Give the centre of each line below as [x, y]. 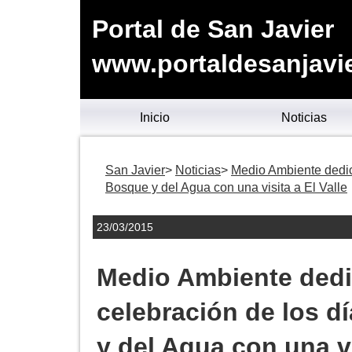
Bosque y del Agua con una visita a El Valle [226, 187]
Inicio [155, 117]
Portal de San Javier [213, 29]
